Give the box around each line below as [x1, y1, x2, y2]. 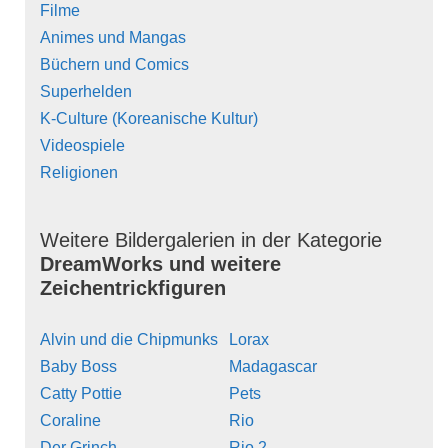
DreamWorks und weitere [40, 252, 281, 275]
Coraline [40, 411, 101, 429]
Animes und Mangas [40, 28, 186, 46]
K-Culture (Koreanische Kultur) [40, 109, 258, 127]
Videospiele [40, 136, 125, 154]
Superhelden [40, 82, 132, 100]
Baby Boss [40, 357, 117, 375]
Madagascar [229, 357, 317, 375]
